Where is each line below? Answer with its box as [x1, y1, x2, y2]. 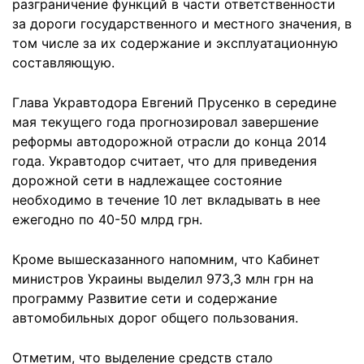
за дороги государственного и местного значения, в [12, 15, 352, 32]
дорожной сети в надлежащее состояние [12, 172, 282, 188]
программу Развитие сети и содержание [12, 290, 277, 306]
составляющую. [12, 54, 115, 71]
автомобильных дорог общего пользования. [12, 310, 298, 326]
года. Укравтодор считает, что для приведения [12, 153, 317, 169]
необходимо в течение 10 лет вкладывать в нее [12, 192, 320, 208]
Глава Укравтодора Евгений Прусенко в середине [12, 94, 336, 110]
